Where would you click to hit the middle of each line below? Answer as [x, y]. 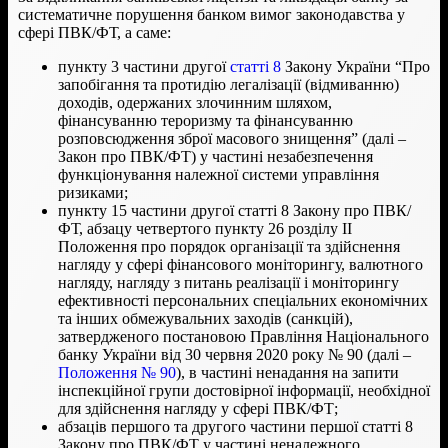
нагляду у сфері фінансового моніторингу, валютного [240, 264]
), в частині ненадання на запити [287, 372]
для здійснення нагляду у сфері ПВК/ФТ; [198, 408]
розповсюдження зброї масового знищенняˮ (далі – [232, 138]
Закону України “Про [355, 66]
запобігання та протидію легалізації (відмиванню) [228, 84]
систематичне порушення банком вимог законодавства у [211, 14]
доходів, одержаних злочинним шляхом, [195, 102]
